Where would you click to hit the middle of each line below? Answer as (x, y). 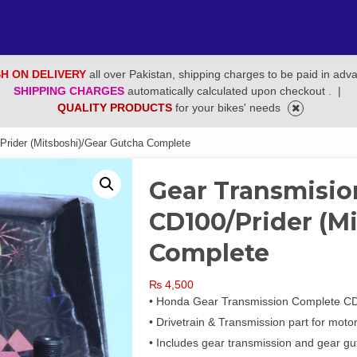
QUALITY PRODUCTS (116, 108)
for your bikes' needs (229, 108)
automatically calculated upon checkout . (231, 91)
